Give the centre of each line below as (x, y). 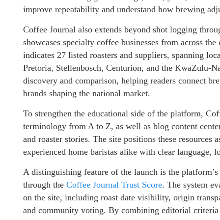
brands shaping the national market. (87, 93)
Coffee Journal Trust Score (114, 184)
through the (45, 184)
